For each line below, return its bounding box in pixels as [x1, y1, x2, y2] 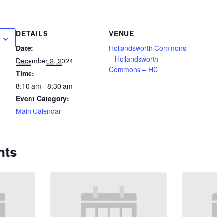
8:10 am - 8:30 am [16, 81, 73, 91]
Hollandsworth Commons [109, 43, 186, 53]
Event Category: [16, 93, 70, 104]
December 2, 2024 [16, 56, 74, 66]
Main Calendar [16, 106, 62, 116]
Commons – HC [109, 64, 158, 75]
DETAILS [16, 29, 48, 39]
